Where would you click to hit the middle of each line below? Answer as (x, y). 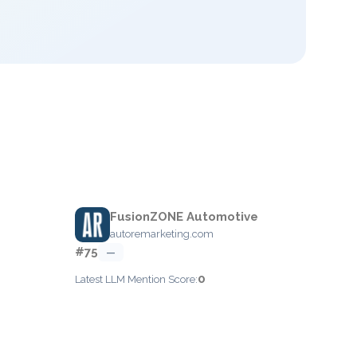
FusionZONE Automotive (184, 217)
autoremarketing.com (162, 234)
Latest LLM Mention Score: (136, 279)
